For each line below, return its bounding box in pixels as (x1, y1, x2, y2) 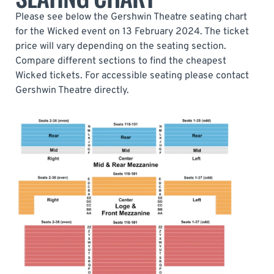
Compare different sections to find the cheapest (15, 54, 226, 67)
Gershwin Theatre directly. (15, 84, 129, 97)
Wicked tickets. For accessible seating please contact (15, 69, 249, 82)
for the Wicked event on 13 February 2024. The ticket (15, 25, 249, 38)
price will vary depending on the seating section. (15, 40, 226, 53)
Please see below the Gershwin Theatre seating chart (15, 10, 247, 23)
